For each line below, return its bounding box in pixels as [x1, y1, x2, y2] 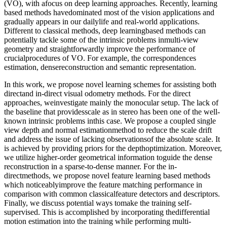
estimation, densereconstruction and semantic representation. [4, 62, 196, 71]
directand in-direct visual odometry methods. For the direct [4, 89, 191, 98]
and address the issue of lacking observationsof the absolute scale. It [4, 134, 220, 143]
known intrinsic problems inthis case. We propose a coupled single [4, 116, 216, 125]
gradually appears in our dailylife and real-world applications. [4, 17, 200, 26]
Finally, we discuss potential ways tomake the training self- [4, 198, 192, 207]
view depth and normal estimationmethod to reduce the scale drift [4, 125, 212, 134]
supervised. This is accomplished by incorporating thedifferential [4, 207, 210, 216]
